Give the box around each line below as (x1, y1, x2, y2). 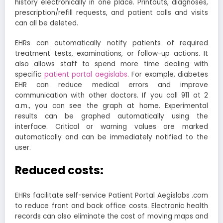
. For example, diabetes (127, 69, 208, 79)
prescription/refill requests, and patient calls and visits (15, 7, 208, 17)
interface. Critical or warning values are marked (15, 121, 208, 131)
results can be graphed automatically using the (15, 111, 208, 121)
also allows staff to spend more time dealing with (15, 59, 208, 69)
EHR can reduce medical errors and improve (15, 80, 208, 90)
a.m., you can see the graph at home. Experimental (15, 101, 208, 111)
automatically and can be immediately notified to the (15, 132, 208, 142)
